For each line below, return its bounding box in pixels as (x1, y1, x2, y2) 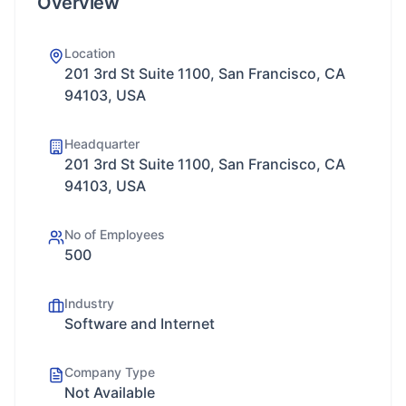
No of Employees (64, 227, 165, 242)
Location (64, 45, 115, 61)
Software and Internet (64, 314, 215, 333)
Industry (64, 295, 114, 311)
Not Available (64, 383, 155, 401)
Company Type (64, 364, 155, 380)
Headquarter (64, 136, 140, 151)
